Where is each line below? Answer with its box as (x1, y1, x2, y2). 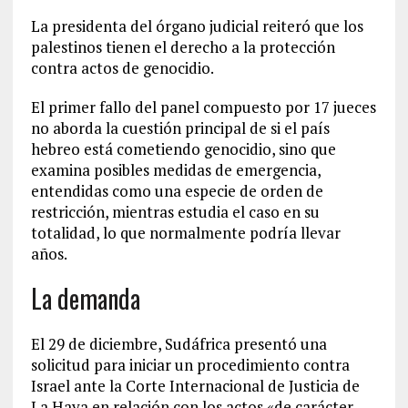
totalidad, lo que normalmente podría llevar (30, 222, 341, 243)
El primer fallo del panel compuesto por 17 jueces (30, 97, 376, 117)
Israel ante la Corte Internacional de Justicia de (30, 375, 360, 396)
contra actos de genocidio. (30, 57, 214, 78)
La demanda (30, 280, 140, 317)
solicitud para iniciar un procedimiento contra (30, 354, 350, 375)
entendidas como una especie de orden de (30, 180, 323, 201)
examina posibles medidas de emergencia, (30, 159, 321, 180)
